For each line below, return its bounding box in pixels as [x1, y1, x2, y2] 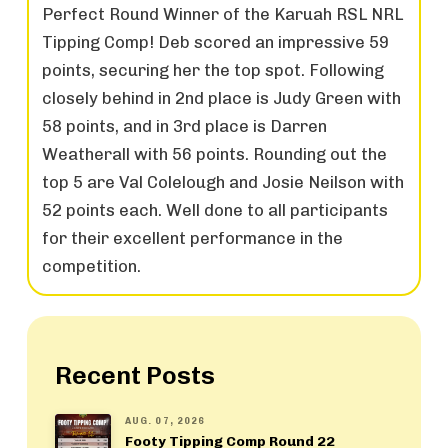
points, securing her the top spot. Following [42, 60, 385, 81]
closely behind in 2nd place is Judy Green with [42, 88, 402, 109]
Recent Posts [54, 359, 215, 390]
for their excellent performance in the [42, 228, 344, 249]
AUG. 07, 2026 [124, 415, 206, 426]
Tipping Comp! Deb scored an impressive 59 [42, 32, 390, 53]
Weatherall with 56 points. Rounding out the [42, 144, 388, 165]
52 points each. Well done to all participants [42, 200, 389, 221]
